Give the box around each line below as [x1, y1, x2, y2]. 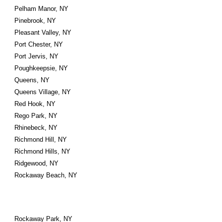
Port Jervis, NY [14, 53, 59, 60]
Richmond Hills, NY [14, 148, 71, 155]
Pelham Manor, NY [14, 5, 69, 12]
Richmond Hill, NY [14, 136, 67, 143]
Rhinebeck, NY [14, 124, 58, 131]
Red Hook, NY [14, 100, 56, 108]
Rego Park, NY [14, 112, 58, 119]
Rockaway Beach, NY [14, 171, 78, 179]
